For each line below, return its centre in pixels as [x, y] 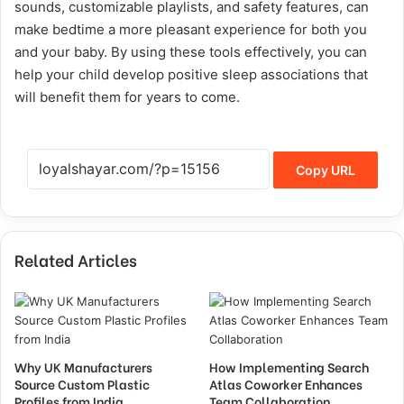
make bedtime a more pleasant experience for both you [191, 29]
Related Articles [76, 259]
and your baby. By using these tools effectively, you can [191, 51]
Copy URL [325, 170]
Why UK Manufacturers [83, 366]
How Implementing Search [289, 366]
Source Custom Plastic [82, 383]
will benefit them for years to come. [127, 96]
